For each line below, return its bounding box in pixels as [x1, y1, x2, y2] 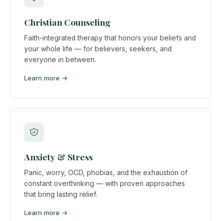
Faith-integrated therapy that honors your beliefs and [24, 34, 196, 42]
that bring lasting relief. [24, 190, 97, 198]
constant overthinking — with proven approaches [24, 179, 185, 187]
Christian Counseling [24, 16, 110, 28]
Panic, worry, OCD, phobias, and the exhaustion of [24, 168, 187, 177]
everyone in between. [24, 55, 96, 64]
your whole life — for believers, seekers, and [24, 44, 172, 53]
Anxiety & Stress [24, 151, 93, 163]
